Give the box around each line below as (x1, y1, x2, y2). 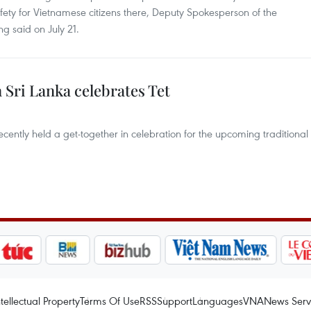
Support (157, 294, 192, 308)
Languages (192, 294, 243, 308)
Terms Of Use (80, 294, 140, 308)
